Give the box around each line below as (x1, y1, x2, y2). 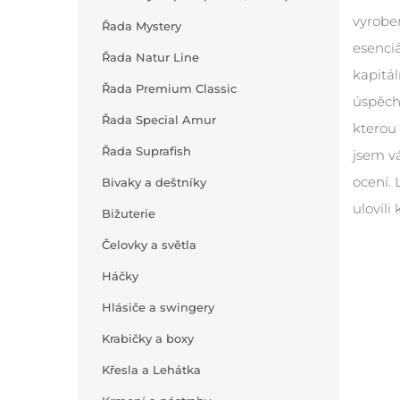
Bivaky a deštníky (102, 175, 206, 189)
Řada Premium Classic (102, 81, 237, 96)
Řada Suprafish (102, 144, 191, 158)
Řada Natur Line (102, 50, 199, 64)
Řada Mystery (102, 19, 181, 33)
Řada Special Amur (102, 112, 216, 127)
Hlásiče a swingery (102, 300, 214, 314)
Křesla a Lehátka (102, 362, 201, 377)
